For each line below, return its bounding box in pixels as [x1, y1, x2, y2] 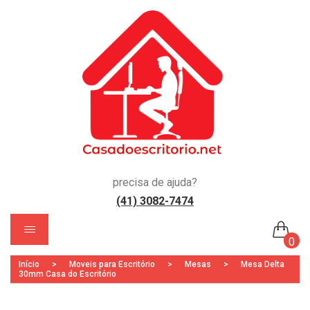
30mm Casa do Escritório [19, 269, 116, 280]
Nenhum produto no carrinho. [110, 268, 247, 282]
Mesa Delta [239, 259, 284, 270]
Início [19, 259, 39, 270]
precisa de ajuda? [113, 176, 197, 190]
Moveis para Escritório [69, 259, 155, 270]
